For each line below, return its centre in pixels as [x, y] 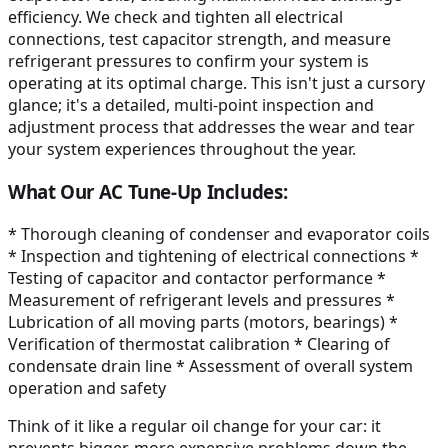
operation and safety [87, 387]
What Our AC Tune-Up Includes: [148, 191]
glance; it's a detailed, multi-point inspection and [191, 105]
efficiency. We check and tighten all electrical [175, 17]
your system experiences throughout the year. [182, 149]
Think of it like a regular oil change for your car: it [194, 425]
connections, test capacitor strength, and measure [199, 39]
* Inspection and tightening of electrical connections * [213, 255]
